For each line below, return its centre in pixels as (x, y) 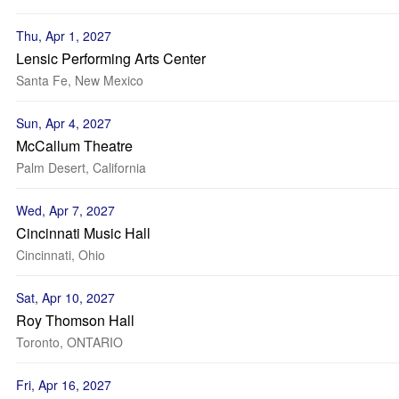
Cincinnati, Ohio (61, 255)
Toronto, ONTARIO (69, 342)
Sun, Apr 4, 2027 (64, 123)
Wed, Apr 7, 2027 (65, 210)
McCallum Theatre (74, 146)
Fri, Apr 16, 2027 (64, 385)
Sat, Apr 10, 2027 (65, 297)
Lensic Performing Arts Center (111, 58)
